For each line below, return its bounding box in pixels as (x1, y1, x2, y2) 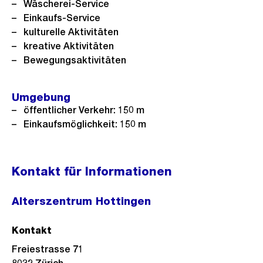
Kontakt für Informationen (12, 164, 172, 178)
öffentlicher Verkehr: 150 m (23, 104, 144, 116)
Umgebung (12, 91, 70, 103)
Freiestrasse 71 (12, 244, 83, 255)
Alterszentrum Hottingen (12, 195, 151, 207)
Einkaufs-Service (23, 12, 100, 23)
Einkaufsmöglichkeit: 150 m (23, 119, 146, 130)
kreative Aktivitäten (23, 41, 114, 52)
